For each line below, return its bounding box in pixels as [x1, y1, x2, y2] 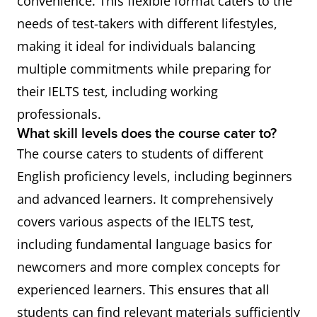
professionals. [17, 105, 101, 122]
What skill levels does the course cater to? [17, 125, 277, 142]
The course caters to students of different [17, 145, 263, 162]
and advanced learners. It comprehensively [17, 190, 273, 207]
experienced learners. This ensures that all [17, 281, 270, 298]
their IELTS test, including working [17, 83, 218, 100]
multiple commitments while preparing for [17, 60, 271, 77]
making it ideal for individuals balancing [17, 38, 255, 54]
